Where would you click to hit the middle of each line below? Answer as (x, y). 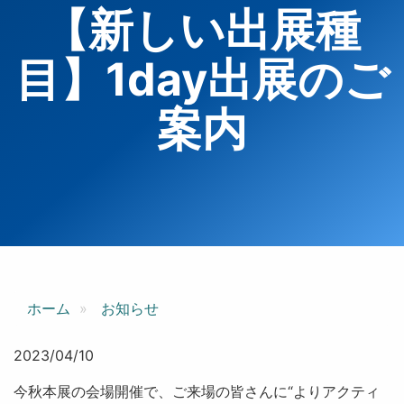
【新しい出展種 (202, 30)
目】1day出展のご (202, 79)
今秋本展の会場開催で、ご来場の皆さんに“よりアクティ (196, 391)
